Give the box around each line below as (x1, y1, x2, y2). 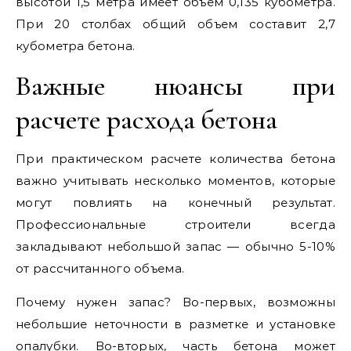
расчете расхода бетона (16, 103, 277, 136)
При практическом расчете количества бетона (16, 151, 335, 166)
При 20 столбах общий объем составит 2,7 (16, 16, 335, 31)
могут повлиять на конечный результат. (16, 195, 335, 210)
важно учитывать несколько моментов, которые (16, 173, 335, 188)
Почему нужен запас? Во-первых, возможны (16, 295, 335, 309)
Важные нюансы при (16, 69, 335, 103)
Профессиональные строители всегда (16, 217, 335, 232)
